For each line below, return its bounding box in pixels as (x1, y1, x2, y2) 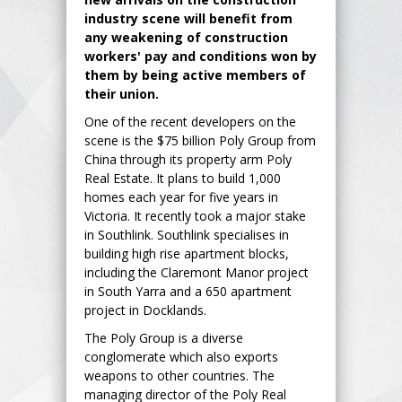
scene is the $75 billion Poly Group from (84, 131, 316, 149)
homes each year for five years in (84, 188, 278, 205)
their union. (84, 84, 202, 102)
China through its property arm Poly (84, 150, 292, 168)
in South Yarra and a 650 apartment (84, 282, 292, 300)
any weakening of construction (84, 28, 288, 46)
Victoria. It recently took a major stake (84, 206, 306, 224)
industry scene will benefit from (84, 9, 293, 27)
